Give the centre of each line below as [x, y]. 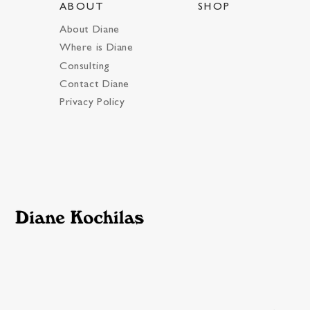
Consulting [85, 66]
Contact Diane [95, 84]
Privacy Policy [92, 103]
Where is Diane [97, 48]
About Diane [90, 30]
